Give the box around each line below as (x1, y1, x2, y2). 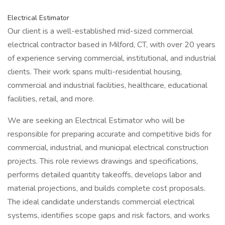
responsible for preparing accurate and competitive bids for (8, 129, 211, 140)
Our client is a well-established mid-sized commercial (8, 26, 193, 37)
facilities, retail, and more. (8, 93, 94, 104)
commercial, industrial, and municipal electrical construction (8, 142, 208, 153)
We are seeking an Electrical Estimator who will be (8, 115, 185, 126)
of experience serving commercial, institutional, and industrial (8, 53, 216, 64)
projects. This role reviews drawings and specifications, (8, 156, 198, 167)
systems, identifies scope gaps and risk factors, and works (8, 210, 210, 221)
